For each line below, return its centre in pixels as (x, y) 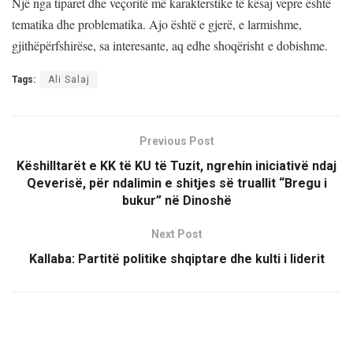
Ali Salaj (69, 79)
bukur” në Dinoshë (176, 200)
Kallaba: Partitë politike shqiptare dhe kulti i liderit (176, 258)
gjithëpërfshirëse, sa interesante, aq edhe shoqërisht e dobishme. (172, 45)
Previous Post (176, 141)
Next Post (176, 234)
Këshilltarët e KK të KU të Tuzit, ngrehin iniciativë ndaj (176, 165)
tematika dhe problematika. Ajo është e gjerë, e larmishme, (157, 24)
